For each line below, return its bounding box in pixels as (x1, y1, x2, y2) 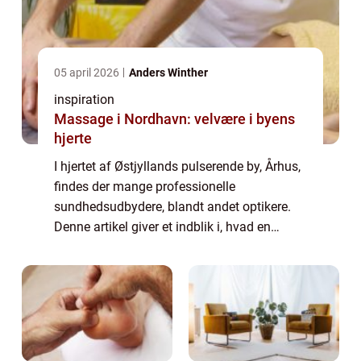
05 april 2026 (54, 65, 122, 79)
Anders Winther (129, 65, 208, 79)
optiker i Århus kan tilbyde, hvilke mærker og (54, 239, 304, 255)
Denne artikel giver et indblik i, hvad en (54, 218, 271, 234)
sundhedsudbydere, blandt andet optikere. (54, 198, 291, 214)
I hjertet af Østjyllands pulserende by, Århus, (54, 158, 301, 174)
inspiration (54, 91, 114, 107)
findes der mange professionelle (54, 178, 235, 194)
